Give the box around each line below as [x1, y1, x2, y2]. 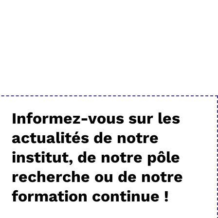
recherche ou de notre [12, 167, 183, 186]
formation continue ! [12, 186, 169, 205]
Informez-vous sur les [12, 109, 181, 127]
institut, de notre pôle [12, 147, 181, 166]
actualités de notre [12, 128, 159, 147]
